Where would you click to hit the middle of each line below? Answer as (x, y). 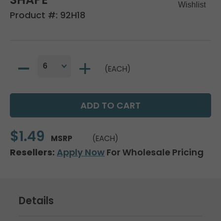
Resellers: (32, 152)
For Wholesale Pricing (154, 152)
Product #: (35, 15)
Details (36, 201)
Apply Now (81, 152)
